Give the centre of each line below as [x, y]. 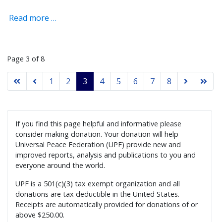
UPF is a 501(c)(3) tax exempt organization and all [98, 183]
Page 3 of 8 [26, 59]
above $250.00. [40, 215]
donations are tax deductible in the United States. [98, 194]
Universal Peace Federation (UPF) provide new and [98, 144]
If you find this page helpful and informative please [99, 123]
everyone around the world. [60, 165]
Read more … [32, 18]
